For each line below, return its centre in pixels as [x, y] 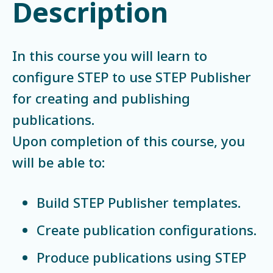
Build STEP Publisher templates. [139, 202]
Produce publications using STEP [141, 257]
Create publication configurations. [147, 229]
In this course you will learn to [110, 55]
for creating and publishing [101, 98]
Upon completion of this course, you [129, 140]
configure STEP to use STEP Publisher [132, 76]
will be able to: [58, 162]
